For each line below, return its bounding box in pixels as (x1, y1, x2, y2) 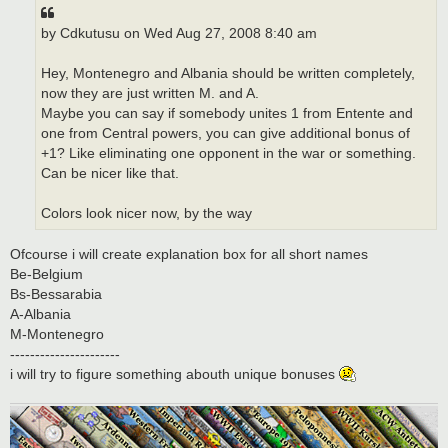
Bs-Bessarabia (10, 285, 102, 302)
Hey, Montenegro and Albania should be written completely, (41, 65, 415, 81)
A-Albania (10, 305, 71, 322)
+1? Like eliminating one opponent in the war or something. (41, 145, 416, 161)
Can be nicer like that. (41, 165, 179, 181)
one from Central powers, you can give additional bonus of (41, 125, 410, 141)
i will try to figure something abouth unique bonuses (10, 365, 339, 382)
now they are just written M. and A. (41, 85, 259, 101)
